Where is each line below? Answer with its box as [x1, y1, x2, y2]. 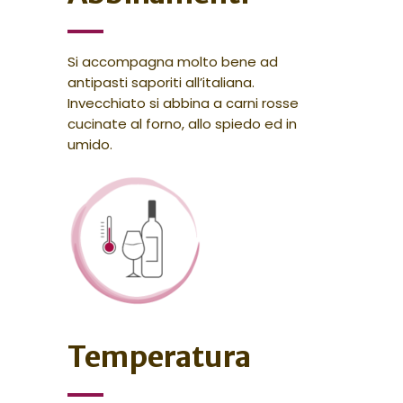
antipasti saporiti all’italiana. [67, 73, 255, 93]
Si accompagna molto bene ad [67, 52, 278, 72]
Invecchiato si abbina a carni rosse [67, 94, 299, 113]
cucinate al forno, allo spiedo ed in [67, 114, 297, 134]
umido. [67, 135, 112, 155]
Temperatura [67, 339, 251, 376]
